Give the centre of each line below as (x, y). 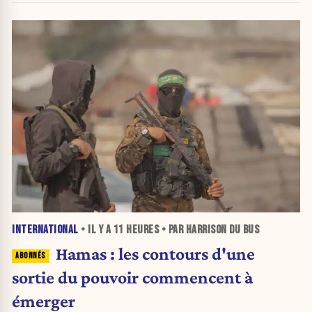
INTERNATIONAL (45, 230)
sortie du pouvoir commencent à (132, 278)
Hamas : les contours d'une (155, 254)
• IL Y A (96, 230)
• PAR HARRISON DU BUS (209, 230)
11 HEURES (136, 230)
